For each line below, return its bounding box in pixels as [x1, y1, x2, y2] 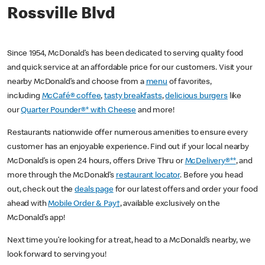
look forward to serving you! [7, 251, 106, 260]
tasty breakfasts [104, 92, 162, 101]
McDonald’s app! [7, 214, 69, 223]
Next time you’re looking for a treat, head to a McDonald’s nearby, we [7, 237, 251, 245]
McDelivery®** [185, 157, 236, 166]
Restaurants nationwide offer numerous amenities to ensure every [7, 129, 248, 138]
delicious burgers [165, 92, 228, 101]
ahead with [7, 200, 49, 209]
